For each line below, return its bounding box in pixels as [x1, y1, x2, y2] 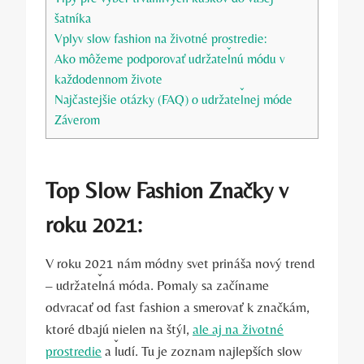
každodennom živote [54, 71, 162, 87]
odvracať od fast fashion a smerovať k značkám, [45, 298, 310, 315]
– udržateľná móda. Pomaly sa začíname [45, 276, 269, 293]
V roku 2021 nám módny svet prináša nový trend [45, 254, 315, 271]
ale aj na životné [193, 320, 284, 337]
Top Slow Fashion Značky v [45, 176, 288, 203]
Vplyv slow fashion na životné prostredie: [54, 30, 266, 46]
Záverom [54, 111, 100, 128]
